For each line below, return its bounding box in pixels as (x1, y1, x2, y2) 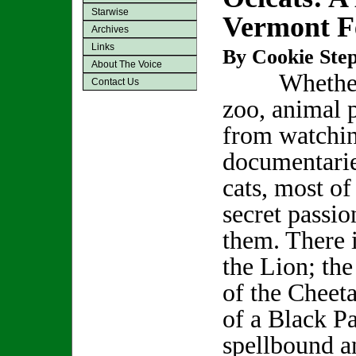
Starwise (91, 6, 129, 17)
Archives (91, 23, 129, 35)
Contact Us (91, 75, 139, 87)
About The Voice (91, 58, 162, 70)
